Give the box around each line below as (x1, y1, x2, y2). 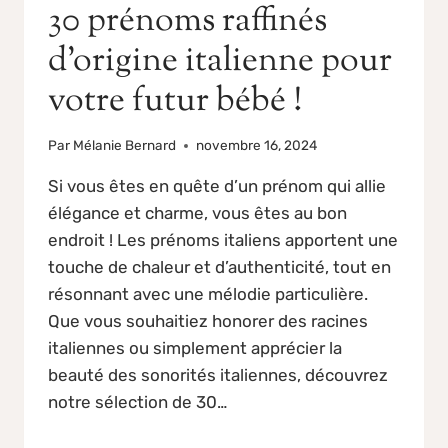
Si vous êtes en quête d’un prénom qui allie (48, 176, 386, 197)
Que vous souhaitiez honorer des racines (48, 311, 368, 332)
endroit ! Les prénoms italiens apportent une (48, 230, 398, 251)
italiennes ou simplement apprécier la (48, 338, 342, 359)
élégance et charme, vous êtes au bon (48, 203, 347, 224)
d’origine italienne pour (48, 36, 392, 86)
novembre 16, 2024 (196, 137, 318, 154)
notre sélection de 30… (48, 392, 227, 413)
